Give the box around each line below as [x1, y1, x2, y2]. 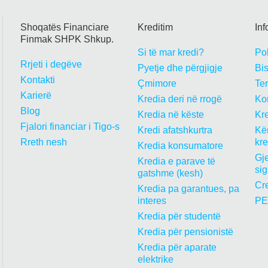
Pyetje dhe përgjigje [138, 63, 223, 73]
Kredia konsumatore [138, 141, 223, 151]
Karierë [20, 90, 51, 100]
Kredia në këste [138, 109, 204, 120]
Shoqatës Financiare [20, 22, 109, 32]
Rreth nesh [20, 137, 67, 147]
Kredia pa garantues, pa [138, 184, 239, 194]
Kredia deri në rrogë [138, 94, 222, 104]
